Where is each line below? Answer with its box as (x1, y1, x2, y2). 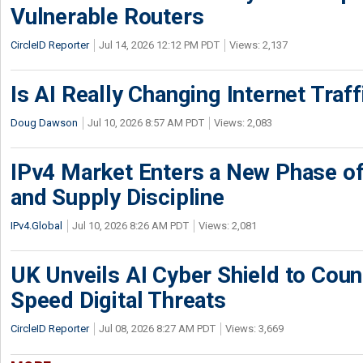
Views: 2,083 (214, 116, 272, 129)
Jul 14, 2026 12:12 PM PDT (99, 38, 220, 51)
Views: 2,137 (229, 38, 288, 51)
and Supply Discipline (11, 183, 224, 211)
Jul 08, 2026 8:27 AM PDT (99, 322, 216, 335)
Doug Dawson (11, 116, 78, 129)
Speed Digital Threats (11, 286, 226, 314)
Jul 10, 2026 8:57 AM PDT (88, 116, 204, 129)
